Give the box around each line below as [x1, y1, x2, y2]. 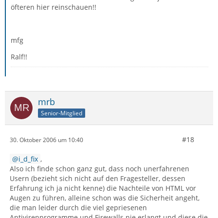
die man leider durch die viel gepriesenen [10, 203, 147, 212]
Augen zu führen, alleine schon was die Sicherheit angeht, [10, 193, 200, 202]
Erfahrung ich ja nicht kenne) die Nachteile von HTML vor [10, 183, 196, 193]
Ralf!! [11, 52, 27, 61]
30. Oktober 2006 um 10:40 [10, 135, 83, 144]
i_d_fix [18, 154, 38, 163]
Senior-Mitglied [41, 109, 82, 117]
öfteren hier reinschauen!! [11, 2, 96, 12]
